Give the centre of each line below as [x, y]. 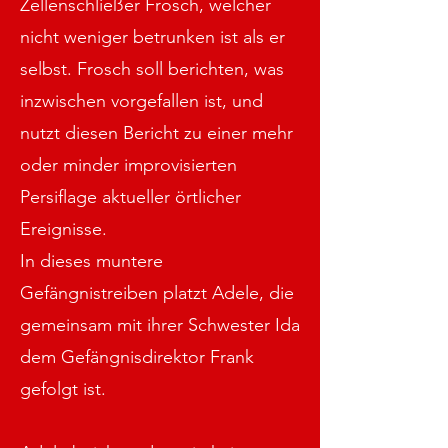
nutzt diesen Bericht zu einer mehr [156, 133]
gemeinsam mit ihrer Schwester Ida [160, 325]
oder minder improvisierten [128, 165]
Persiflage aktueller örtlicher [130, 197]
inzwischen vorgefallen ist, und [141, 101]
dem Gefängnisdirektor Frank [137, 357]
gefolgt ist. [63, 389]
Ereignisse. [63, 229]
